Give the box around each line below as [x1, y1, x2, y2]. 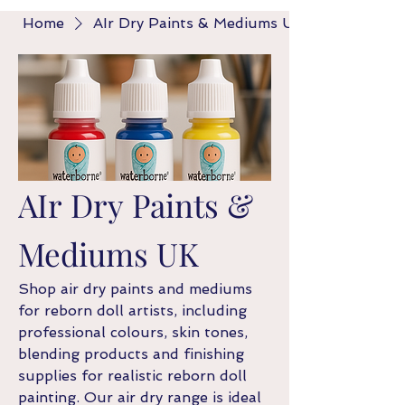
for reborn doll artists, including [18, 302, 247, 319]
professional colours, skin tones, [18, 324, 248, 341]
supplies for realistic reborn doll [18, 367, 247, 384]
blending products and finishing [18, 345, 244, 363]
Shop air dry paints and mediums [18, 280, 252, 297]
